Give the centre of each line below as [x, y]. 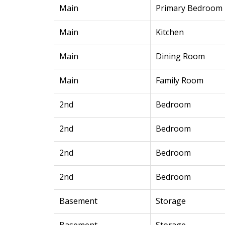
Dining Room [180, 57]
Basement [78, 201]
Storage [171, 201]
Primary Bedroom [189, 8]
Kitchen [170, 32]
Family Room [179, 81]
